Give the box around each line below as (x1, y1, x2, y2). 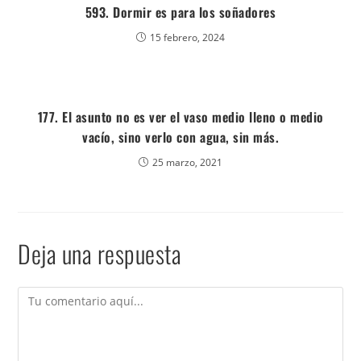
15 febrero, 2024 (150, 31, 225, 44)
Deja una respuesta (18, 235, 182, 272)
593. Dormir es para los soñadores (85, 2, 276, 22)
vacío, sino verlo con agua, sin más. (82, 127, 279, 147)
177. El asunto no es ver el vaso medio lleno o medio (37, 107, 324, 127)
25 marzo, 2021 (152, 156, 222, 169)
